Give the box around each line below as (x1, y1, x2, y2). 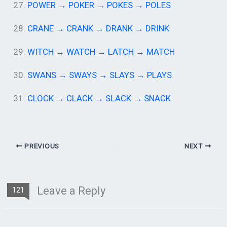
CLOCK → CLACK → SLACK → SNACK (27, 93, 171, 104)
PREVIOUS (22, 142, 59, 150)
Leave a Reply (34, 184, 106, 198)
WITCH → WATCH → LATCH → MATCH (27, 47, 175, 57)
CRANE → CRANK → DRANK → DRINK (27, 23, 170, 34)
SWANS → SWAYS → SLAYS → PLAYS (27, 70, 172, 81)
